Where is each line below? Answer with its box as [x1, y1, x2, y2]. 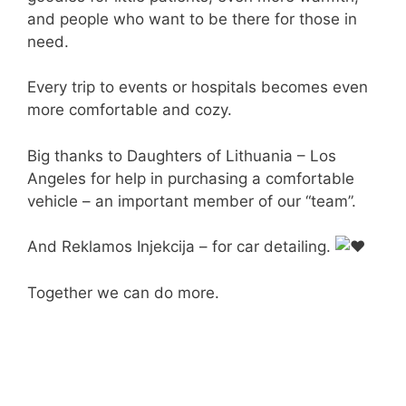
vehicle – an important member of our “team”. [27, 191, 356, 210]
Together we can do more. [27, 283, 219, 302]
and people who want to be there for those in [27, 9, 357, 28]
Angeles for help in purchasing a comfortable [27, 169, 354, 188]
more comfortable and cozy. [27, 101, 232, 120]
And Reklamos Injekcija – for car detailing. [27, 237, 335, 256]
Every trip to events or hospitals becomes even [27, 78, 368, 97]
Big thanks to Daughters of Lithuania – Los [27, 146, 336, 165]
